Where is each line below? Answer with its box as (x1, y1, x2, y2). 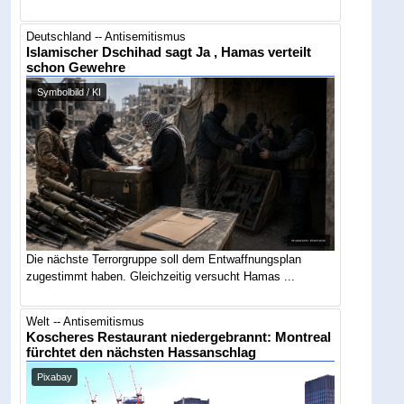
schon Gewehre (26, 60, 126, 76)
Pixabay (37, 371, 73, 382)
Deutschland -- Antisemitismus (26, 30, 187, 44)
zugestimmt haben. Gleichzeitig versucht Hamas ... (26, 270, 296, 284)
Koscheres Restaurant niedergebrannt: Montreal (26, 329, 332, 344)
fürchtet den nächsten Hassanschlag (26, 344, 257, 360)
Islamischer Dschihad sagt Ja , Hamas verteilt (26, 45, 312, 60)
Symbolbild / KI (37, 87, 102, 98)
